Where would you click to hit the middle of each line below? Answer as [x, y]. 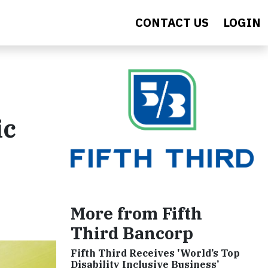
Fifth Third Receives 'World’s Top [155, 253]
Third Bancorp [132, 233]
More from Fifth [136, 213]
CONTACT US [172, 22]
